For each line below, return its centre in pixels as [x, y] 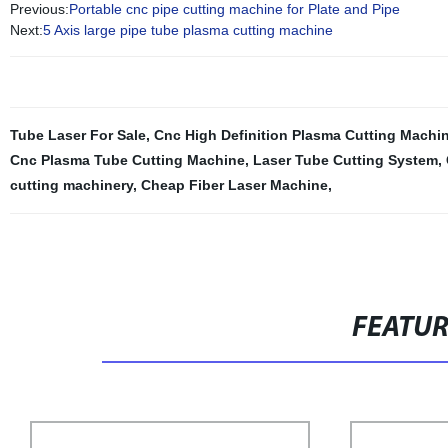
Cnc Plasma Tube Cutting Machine [127, 160]
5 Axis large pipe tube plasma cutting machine [187, 30]
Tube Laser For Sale [77, 135]
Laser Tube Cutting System [345, 160]
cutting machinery [71, 185]
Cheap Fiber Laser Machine [234, 185]
